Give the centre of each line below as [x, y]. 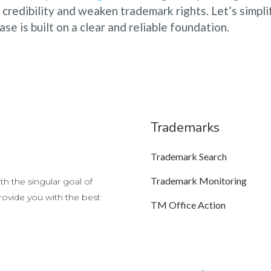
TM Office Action [188, 205]
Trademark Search [189, 156]
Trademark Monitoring [199, 181]
